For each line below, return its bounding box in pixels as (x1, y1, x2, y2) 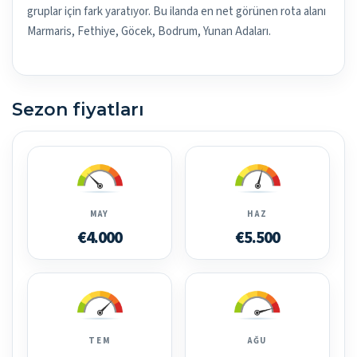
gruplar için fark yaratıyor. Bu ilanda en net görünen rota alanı (27, 3, 326, 21)
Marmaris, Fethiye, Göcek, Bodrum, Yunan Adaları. (27, 23, 271, 41)
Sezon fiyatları (12, 99, 144, 121)
